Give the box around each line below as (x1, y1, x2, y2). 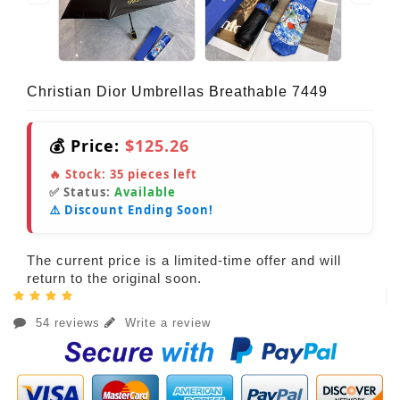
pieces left (124, 166, 197, 183)
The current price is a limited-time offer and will (27, 253, 341, 269)
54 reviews (31, 316, 104, 330)
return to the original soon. (27, 271, 202, 287)
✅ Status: (49, 184, 114, 201)
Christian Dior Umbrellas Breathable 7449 (27, 84, 328, 100)
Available (114, 184, 176, 201)
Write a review (121, 316, 211, 330)
